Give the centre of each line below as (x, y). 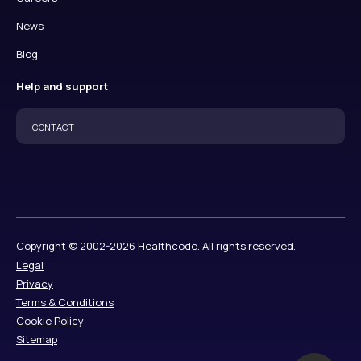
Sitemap (37, 340)
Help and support (62, 87)
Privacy (35, 283)
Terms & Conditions (65, 302)
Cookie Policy (50, 321)
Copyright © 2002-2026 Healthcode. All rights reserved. (156, 246)
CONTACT (53, 127)
